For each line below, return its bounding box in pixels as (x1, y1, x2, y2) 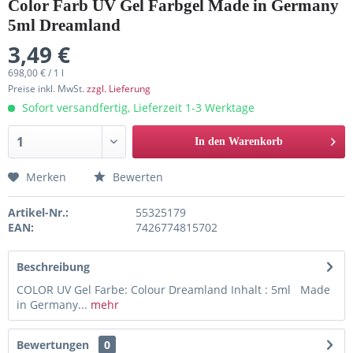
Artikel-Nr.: (8, 205, 69, 220)
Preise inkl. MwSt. (8, 82, 87, 95)
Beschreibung (17, 259, 90, 274)
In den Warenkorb (195, 136, 284, 147)
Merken (26, 169, 66, 184)
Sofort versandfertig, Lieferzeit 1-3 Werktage (19, 100, 255, 115)
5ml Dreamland (8, 16, 121, 35)
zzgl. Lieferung (87, 82, 150, 95)
